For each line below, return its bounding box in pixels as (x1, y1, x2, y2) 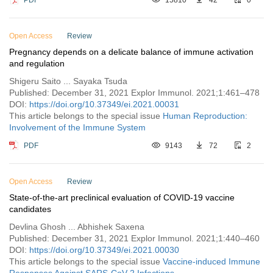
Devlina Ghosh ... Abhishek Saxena (9, 222, 144, 232)
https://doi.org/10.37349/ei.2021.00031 (29, 99, 179, 109)
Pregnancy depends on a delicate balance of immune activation (9, 47, 253, 57)
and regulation (9, 58, 65, 68)
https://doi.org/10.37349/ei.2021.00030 (29, 245, 179, 255)
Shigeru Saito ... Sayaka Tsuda (9, 76, 127, 86)
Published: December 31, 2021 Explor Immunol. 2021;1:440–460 (9, 233, 260, 243)
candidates (9, 204, 51, 214)
